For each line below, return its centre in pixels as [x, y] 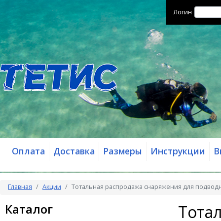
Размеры [123, 151]
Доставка [74, 151]
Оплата [28, 151]
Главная [20, 186]
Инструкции [178, 151]
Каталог [29, 209]
